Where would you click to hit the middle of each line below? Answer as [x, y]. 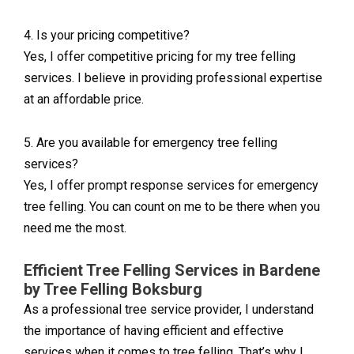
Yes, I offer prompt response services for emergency [171, 186]
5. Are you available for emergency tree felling [151, 143]
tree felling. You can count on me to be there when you [172, 207]
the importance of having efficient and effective [154, 331]
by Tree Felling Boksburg [113, 290]
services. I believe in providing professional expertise [173, 78]
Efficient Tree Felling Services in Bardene [172, 271]
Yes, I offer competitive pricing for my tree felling [160, 57]
